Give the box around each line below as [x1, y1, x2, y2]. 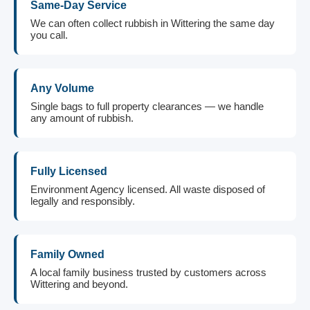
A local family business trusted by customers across [30, 266, 266, 278]
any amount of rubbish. [30, 112, 134, 124]
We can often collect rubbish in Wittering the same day [30, 17, 275, 29]
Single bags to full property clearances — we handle [30, 100, 264, 112]
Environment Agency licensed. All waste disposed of [30, 183, 265, 195]
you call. [30, 29, 68, 41]
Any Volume [30, 82, 94, 94]
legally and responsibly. [30, 195, 135, 207]
